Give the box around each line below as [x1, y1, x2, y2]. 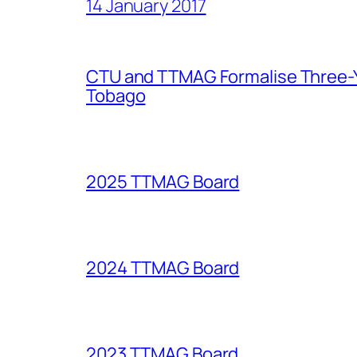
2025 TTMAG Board [86, 170, 240, 194]
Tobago [86, 84, 146, 108]
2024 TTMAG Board [86, 256, 240, 280]
